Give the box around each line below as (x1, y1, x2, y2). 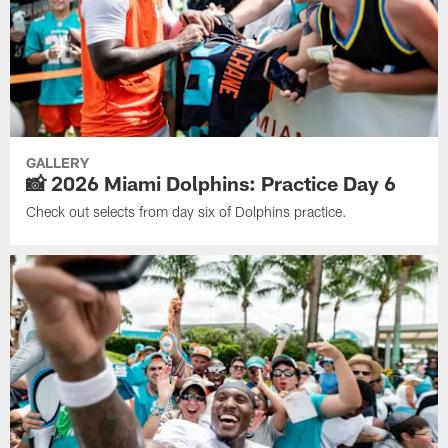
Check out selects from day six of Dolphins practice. (26, 202, 348, 220)
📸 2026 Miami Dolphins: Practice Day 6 (26, 170, 397, 195)
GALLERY (26, 153, 90, 171)
